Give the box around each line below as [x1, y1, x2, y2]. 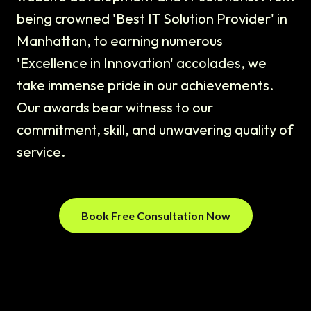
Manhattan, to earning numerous [17, 32, 223, 50]
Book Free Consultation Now [81, 209, 230, 223]
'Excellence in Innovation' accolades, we [17, 54, 267, 72]
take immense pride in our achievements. [17, 76, 274, 94]
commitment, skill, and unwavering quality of [17, 121, 294, 139]
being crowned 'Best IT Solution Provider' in [17, 10, 287, 28]
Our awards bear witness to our [17, 99, 213, 117]
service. [17, 143, 65, 161]
